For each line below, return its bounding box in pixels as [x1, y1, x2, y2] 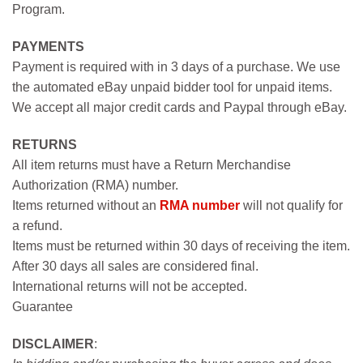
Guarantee [12, 299, 73, 314]
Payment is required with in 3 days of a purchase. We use [12, 59, 340, 74]
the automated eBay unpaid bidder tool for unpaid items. [12, 79, 332, 94]
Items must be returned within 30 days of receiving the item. [12, 238, 350, 253]
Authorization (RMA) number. [12, 177, 178, 192]
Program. [12, 2, 65, 17]
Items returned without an [12, 198, 160, 212]
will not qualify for [240, 198, 343, 212]
